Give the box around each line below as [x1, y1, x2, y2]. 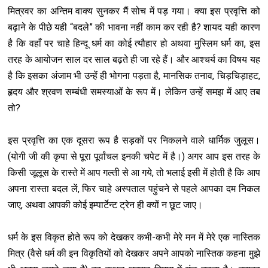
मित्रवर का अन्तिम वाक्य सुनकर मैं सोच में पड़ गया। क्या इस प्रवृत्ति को [8, 5, 260, 17]
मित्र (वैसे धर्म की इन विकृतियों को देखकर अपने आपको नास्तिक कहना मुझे [8, 248, 260, 260]
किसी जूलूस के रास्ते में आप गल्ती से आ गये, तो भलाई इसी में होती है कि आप [8, 167, 260, 179]
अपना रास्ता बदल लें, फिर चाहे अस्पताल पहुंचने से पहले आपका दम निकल [8, 183, 260, 195]
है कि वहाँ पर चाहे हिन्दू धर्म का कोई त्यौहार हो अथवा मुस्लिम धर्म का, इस [8, 38, 260, 50]
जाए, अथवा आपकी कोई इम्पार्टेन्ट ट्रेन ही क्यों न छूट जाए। [8, 199, 203, 211]
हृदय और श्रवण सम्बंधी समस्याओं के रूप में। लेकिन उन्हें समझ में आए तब [8, 86, 260, 98]
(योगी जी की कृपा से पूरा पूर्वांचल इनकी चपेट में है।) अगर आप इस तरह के [8, 151, 260, 163]
